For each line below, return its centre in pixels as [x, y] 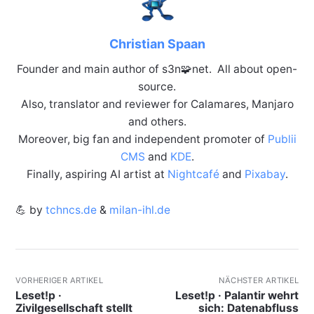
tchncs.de [71, 210]
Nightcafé [193, 174]
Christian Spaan [157, 43]
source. [157, 86]
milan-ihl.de [139, 210]
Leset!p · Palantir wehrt [237, 296]
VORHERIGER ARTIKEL [59, 280]
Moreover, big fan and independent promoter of [143, 139]
